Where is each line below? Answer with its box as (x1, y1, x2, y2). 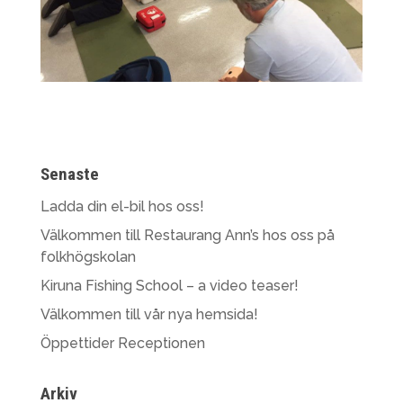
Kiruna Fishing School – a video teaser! (40, 276, 299, 294)
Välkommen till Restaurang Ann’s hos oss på (40, 226, 335, 244)
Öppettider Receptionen (40, 334, 205, 352)
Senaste (40, 163, 99, 184)
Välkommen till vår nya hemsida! (40, 305, 258, 323)
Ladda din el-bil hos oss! (40, 197, 204, 215)
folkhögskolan (40, 247, 136, 265)
